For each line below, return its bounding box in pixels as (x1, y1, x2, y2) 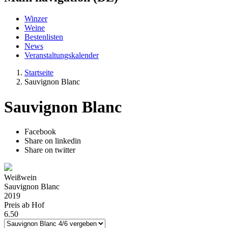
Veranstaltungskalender (24, 51, 99, 60)
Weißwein (4, 173, 37, 182)
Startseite (24, 68, 53, 77)
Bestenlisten (24, 33, 63, 42)
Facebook (24, 127, 56, 136)
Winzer (24, 14, 47, 23)
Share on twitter (24, 146, 75, 155)
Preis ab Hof (4, 201, 44, 210)
